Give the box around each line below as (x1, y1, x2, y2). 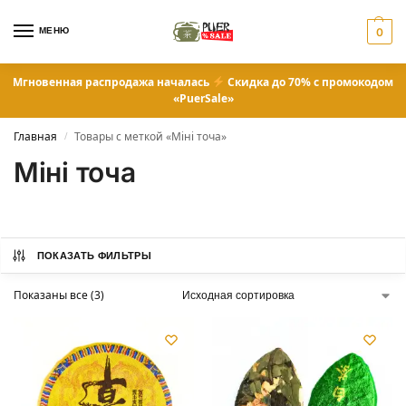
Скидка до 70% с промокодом (224, 74, 393, 90)
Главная (14, 129, 57, 144)
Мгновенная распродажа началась (13, 74, 213, 90)
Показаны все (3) (14, 287, 104, 303)
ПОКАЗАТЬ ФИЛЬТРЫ (36, 250, 151, 261)
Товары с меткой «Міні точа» (74, 129, 227, 144)
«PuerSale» (172, 91, 234, 106)
